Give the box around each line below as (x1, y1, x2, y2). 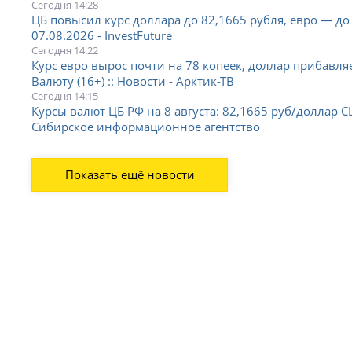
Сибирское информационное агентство (31, 118, 261, 134)
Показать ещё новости (64, 166, 195, 182)
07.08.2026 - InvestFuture (31, 27, 173, 43)
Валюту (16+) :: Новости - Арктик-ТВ (31, 72, 235, 89)
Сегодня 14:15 (31, 88, 99, 103)
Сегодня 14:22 (31, 42, 99, 57)
